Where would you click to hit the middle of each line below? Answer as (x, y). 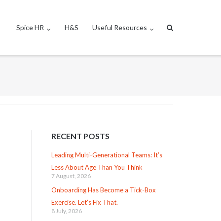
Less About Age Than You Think (97, 167)
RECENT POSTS (80, 136)
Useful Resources (120, 27)
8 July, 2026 (66, 211)
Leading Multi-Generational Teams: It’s (107, 155)
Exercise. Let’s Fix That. (84, 202)
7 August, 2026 (71, 176)
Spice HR (30, 27)
